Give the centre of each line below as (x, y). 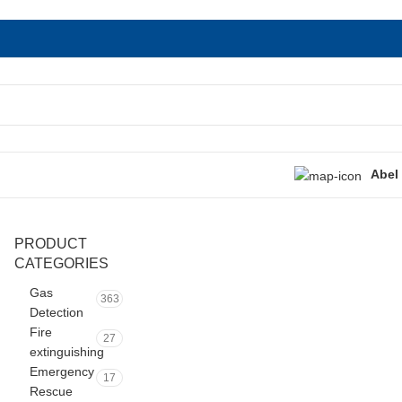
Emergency (62, 371)
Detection (57, 312)
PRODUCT (51, 244)
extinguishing (67, 352)
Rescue (51, 391)
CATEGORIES (61, 263)
